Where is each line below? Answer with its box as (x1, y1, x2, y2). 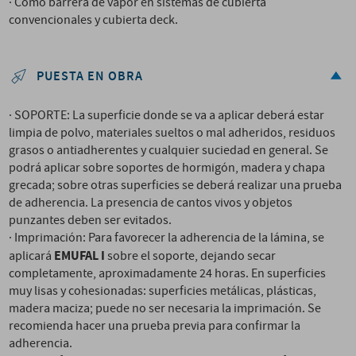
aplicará (9, 248, 55, 265)
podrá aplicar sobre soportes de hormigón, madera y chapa (9, 160, 326, 176)
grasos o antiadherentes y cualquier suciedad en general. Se (9, 142, 329, 159)
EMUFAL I (54, 247, 106, 265)
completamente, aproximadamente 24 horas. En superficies (9, 265, 327, 282)
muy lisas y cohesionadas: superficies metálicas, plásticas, (9, 283, 317, 300)
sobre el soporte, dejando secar (105, 248, 277, 265)
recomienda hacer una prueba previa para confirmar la (9, 318, 301, 335)
